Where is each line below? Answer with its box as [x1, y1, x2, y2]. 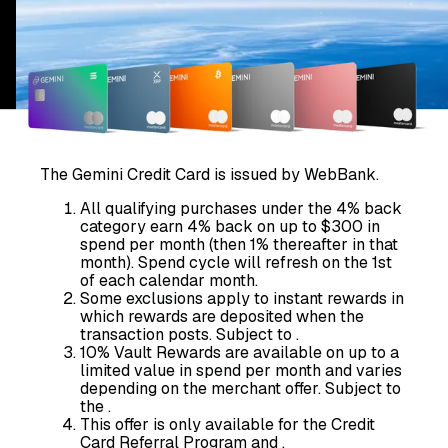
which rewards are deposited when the [80, 305, 364, 327]
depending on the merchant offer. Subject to [80, 377, 401, 399]
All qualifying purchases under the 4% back [80, 197, 402, 219]
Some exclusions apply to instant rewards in [80, 287, 404, 309]
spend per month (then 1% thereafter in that [80, 233, 398, 255]
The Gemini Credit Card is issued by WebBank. [40, 163, 379, 185]
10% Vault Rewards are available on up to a [80, 341, 399, 363]
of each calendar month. [80, 269, 258, 291]
